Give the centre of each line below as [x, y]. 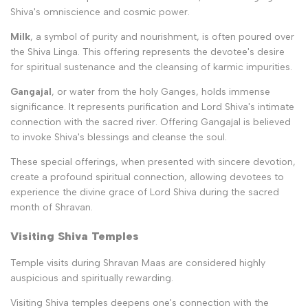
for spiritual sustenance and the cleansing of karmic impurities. [151, 67]
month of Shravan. [52, 208]
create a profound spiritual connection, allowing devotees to [147, 177]
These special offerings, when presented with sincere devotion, [153, 162]
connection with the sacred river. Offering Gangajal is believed [151, 122]
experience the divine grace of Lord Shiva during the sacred [145, 192]
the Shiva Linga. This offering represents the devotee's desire [147, 52]
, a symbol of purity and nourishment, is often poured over [162, 37]
